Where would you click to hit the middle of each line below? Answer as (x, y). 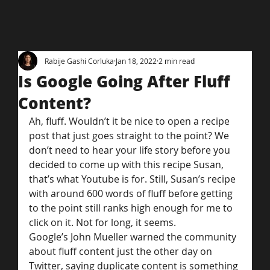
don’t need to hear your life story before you (131, 150)
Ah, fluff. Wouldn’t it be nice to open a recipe (130, 121)
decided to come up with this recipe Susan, (127, 165)
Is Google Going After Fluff (124, 82)
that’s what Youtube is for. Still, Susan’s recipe (133, 179)
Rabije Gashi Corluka (79, 61)
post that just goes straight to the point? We (130, 136)
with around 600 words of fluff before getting (132, 194)
